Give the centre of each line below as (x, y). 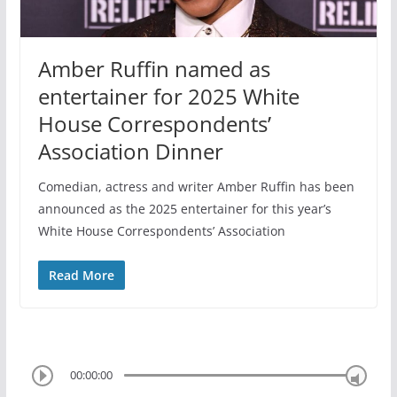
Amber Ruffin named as (154, 68)
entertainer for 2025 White (168, 96)
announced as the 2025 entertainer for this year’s (184, 208)
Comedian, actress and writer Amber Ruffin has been (196, 186)
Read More (81, 275)
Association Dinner (130, 151)
